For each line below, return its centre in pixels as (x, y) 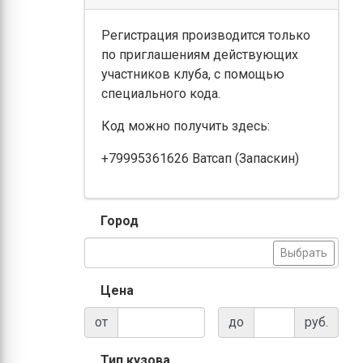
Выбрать (304, 252)
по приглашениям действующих (199, 55)
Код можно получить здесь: (185, 126)
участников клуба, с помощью (192, 74)
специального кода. (160, 94)
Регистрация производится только (205, 35)
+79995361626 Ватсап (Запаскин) (200, 158)
